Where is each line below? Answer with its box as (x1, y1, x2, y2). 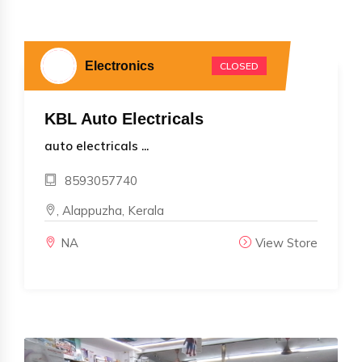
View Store (255, 234, 318, 250)
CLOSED (219, 59, 259, 72)
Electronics (85, 58, 154, 73)
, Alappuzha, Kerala (57, 202, 164, 218)
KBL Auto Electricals (44, 109, 204, 128)
